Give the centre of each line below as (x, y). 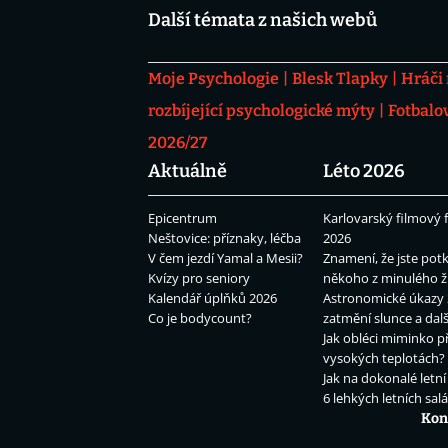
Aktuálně (187, 171)
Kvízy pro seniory (199, 278)
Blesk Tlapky (340, 79)
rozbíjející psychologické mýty (261, 111)
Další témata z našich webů (262, 20)
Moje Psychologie (213, 79)
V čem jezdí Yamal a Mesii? (225, 258)
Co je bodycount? (200, 318)
